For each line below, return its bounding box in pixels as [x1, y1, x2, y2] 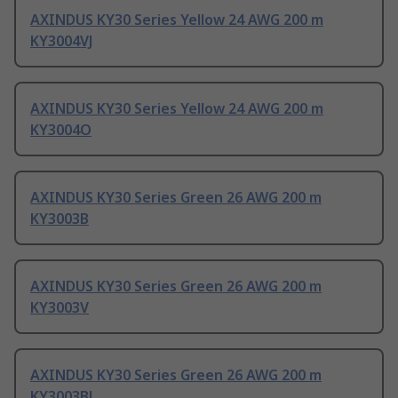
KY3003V [30, 298, 89, 318]
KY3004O [30, 120, 92, 140]
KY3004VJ [30, 31, 93, 52]
